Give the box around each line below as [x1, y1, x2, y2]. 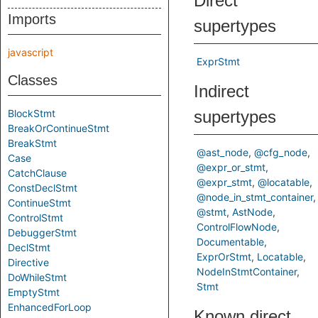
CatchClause [8, 167, 67, 179]
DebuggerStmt [8, 226, 77, 238]
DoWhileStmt [8, 271, 67, 283]
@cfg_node [254, 146, 307, 158]
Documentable [197, 236, 264, 248]
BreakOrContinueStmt [8, 122, 109, 134]
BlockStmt [8, 107, 55, 119]
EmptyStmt [8, 286, 60, 298]
